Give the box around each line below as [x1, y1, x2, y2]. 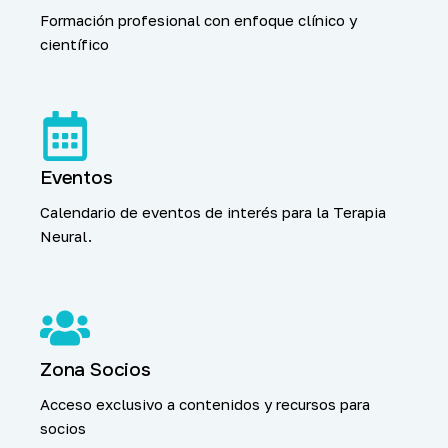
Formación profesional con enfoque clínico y [40, 10, 357, 29]
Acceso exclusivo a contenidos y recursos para [40, 394, 370, 413]
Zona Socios [40, 357, 151, 382]
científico [40, 34, 109, 53]
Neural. [40, 226, 92, 245]
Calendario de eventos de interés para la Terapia [40, 202, 386, 221]
